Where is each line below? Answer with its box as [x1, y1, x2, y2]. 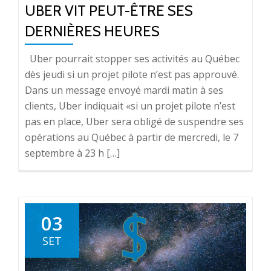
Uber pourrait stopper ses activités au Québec [25, 52, 240, 65]
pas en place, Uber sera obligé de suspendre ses [25, 115, 244, 128]
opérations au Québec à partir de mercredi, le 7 [25, 131, 238, 144]
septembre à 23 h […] [25, 146, 120, 160]
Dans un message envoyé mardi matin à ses [25, 83, 223, 97]
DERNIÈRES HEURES [25, 22, 160, 40]
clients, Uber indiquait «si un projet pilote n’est [25, 99, 235, 113]
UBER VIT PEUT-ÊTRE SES [25, 2, 193, 19]
